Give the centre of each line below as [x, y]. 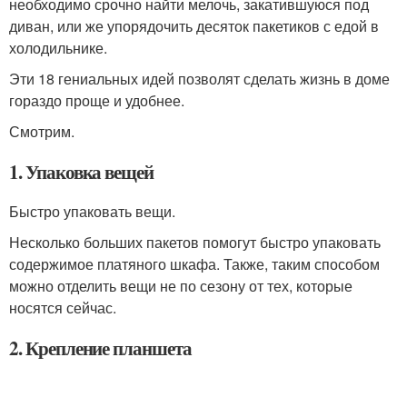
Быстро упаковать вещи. [92, 211]
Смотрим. [42, 131]
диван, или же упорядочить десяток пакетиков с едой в [194, 25]
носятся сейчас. [63, 307]
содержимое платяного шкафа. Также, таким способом [194, 263]
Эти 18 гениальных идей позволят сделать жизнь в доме [199, 78]
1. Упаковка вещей [82, 171]
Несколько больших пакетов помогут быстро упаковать [195, 242]
